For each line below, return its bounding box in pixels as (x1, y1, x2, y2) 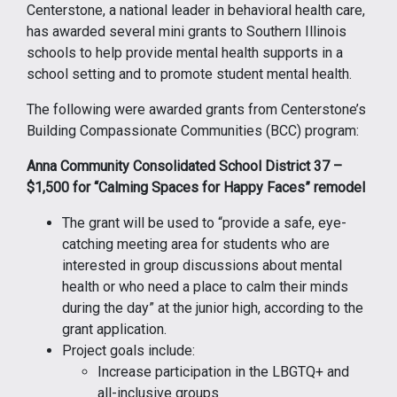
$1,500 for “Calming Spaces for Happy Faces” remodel (27, 178, 365, 196)
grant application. (62, 320, 167, 338)
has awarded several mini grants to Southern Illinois (27, 22, 346, 40)
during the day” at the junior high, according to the (62, 299, 363, 316)
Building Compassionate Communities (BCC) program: (27, 121, 359, 139)
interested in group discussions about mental (62, 256, 342, 274)
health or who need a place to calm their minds (62, 277, 348, 295)
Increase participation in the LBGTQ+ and (97, 362, 349, 380)
